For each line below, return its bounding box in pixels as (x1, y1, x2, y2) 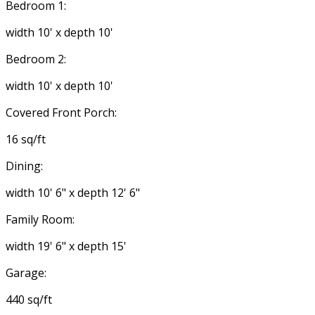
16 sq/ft (6, 131, 46, 148)
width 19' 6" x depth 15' (6, 238, 127, 255)
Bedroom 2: (6, 51, 66, 67)
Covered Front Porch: (6, 105, 117, 121)
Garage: (6, 265, 46, 281)
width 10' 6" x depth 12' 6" (6, 185, 140, 201)
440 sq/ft (6, 292, 52, 308)
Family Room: (6, 212, 75, 228)
